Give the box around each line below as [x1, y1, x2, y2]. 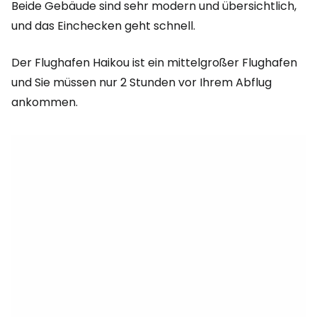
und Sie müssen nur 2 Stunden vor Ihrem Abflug [11, 74, 272, 91]
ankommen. [11, 94, 78, 110]
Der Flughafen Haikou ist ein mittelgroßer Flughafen [11, 54, 297, 71]
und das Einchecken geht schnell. [11, 18, 195, 34]
